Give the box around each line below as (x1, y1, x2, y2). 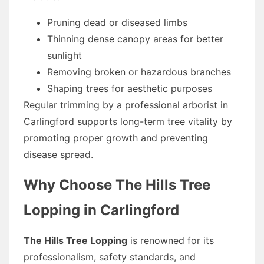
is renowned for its (127, 234, 214, 246)
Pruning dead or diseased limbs (47, 16, 187, 28)
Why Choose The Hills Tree (24, 176, 210, 193)
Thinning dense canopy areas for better (47, 32, 223, 45)
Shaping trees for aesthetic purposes (47, 82, 212, 94)
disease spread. (24, 148, 93, 160)
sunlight (47, 49, 82, 61)
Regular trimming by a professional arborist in (24, 98, 228, 111)
